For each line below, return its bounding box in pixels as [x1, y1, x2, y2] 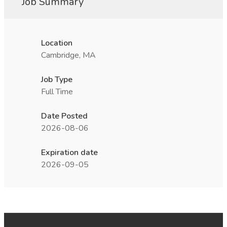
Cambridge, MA [41, 50, 96, 61]
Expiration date [41, 147, 98, 158]
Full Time [41, 86, 73, 97]
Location [41, 37, 72, 49]
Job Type [41, 74, 72, 85]
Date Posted [41, 110, 88, 122]
